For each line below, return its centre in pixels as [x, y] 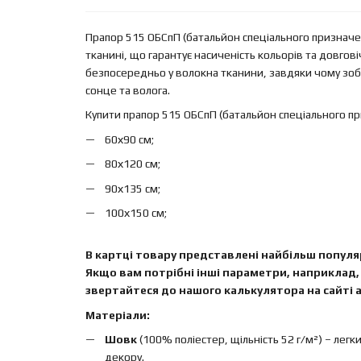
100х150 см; [135, 212]
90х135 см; [132, 188]
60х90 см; [129, 139]
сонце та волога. [127, 90]
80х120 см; [132, 164]
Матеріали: [117, 315]
